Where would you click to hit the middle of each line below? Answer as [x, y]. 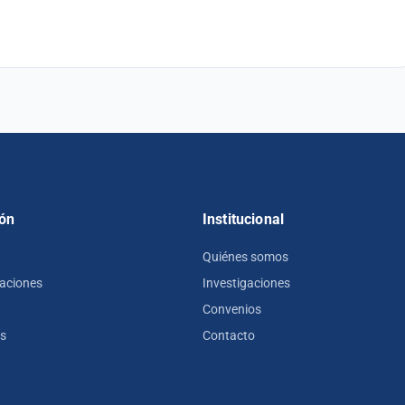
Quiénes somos [245, 256]
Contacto [228, 335]
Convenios [231, 309]
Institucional [243, 220]
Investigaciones [246, 283]
